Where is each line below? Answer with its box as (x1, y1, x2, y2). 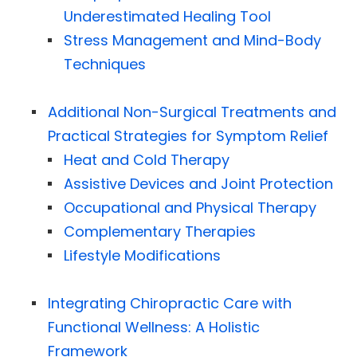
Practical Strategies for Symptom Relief (48, 125, 328, 146)
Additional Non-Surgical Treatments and (48, 101, 336, 122)
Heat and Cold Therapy (64, 149, 229, 170)
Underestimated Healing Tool (64, 6, 271, 26)
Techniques (64, 53, 146, 74)
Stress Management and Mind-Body (64, 29, 321, 50)
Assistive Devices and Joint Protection (64, 173, 333, 194)
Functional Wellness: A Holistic (48, 316, 260, 337)
